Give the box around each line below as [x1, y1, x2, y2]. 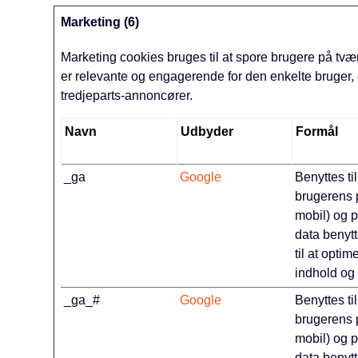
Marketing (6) [61, 15, 140, 29]
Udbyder [181, 125, 234, 138]
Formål [296, 125, 339, 138]
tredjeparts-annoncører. [61, 89, 193, 102]
